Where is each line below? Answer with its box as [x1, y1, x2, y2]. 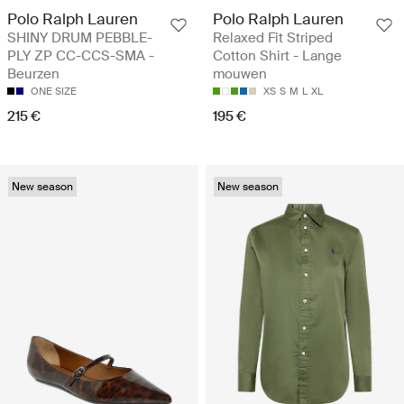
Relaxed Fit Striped [213, 29, 333, 48]
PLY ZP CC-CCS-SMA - [7, 47, 154, 66]
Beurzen [7, 65, 60, 84]
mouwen [213, 65, 267, 84]
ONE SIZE [31, 85, 77, 98]
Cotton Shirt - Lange [213, 47, 342, 66]
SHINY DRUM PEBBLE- [7, 29, 152, 48]
